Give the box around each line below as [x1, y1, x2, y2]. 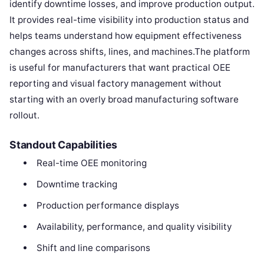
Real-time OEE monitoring [36, 157, 147, 169]
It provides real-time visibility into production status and [9, 14, 249, 26]
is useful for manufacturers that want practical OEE [9, 62, 230, 74]
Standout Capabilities [9, 138, 118, 151]
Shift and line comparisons [36, 242, 150, 254]
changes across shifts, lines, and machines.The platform [9, 46, 250, 58]
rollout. [9, 110, 39, 121]
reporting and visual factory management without [9, 78, 222, 90]
